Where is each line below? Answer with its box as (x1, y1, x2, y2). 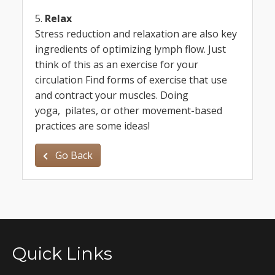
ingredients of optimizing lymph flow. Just (35, 42, 226, 56)
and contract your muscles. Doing (35, 88, 188, 102)
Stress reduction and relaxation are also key (35, 26, 237, 41)
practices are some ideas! (35, 118, 150, 133)
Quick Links (12, 242, 112, 264)
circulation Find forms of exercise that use (35, 72, 227, 87)
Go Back (53, 148, 93, 162)
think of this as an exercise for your (35, 57, 198, 71)
